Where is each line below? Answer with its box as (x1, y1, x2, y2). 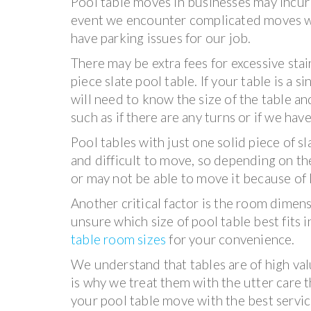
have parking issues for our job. (71, 30, 251, 47)
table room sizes (71, 231, 167, 248)
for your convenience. (166, 231, 295, 248)
